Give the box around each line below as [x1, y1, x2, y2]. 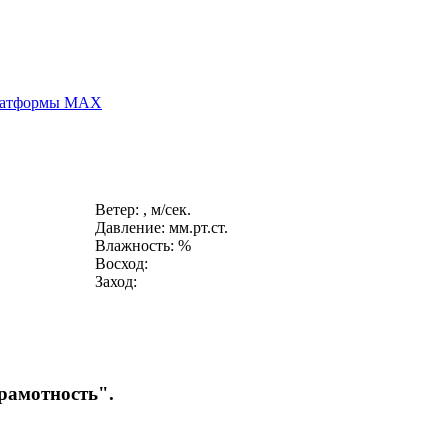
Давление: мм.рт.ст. [95, 219, 228, 237]
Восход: [95, 255, 148, 273]
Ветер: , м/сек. [95, 201, 191, 219]
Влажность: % [95, 237, 191, 255]
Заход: [95, 273, 137, 291]
